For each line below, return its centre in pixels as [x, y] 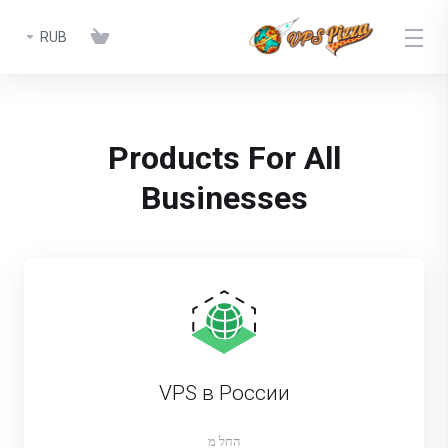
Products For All [224, 158]
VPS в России [224, 393]
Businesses [224, 198]
